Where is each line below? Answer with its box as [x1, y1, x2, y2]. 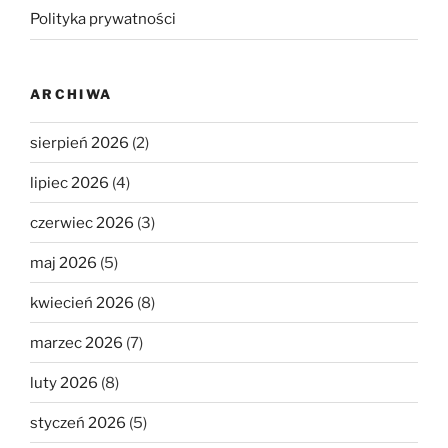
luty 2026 [30, 373, 98, 392]
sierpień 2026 [30, 133, 129, 152]
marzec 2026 [30, 333, 123, 352]
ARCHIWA [30, 85, 113, 102]
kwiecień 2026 [30, 293, 134, 312]
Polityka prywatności [30, 10, 176, 29]
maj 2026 [30, 253, 97, 272]
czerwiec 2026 [30, 213, 134, 232]
